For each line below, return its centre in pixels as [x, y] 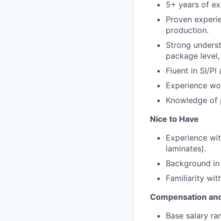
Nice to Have [174, 119]
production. [187, 30]
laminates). [186, 148]
